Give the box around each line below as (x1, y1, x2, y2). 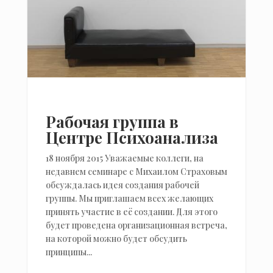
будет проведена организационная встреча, (45, 219, 227, 231)
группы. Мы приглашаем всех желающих (45, 192, 213, 204)
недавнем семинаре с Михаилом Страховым (45, 165, 227, 177)
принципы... (45, 246, 92, 258)
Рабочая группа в (45, 110, 179, 132)
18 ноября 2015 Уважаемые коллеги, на (45, 152, 204, 164)
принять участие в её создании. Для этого (45, 205, 218, 218)
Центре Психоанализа (45, 126, 218, 148)
